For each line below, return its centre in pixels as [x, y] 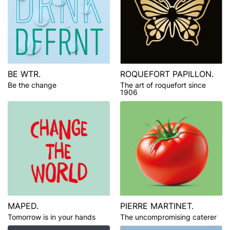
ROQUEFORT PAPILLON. [167, 74]
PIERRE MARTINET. [157, 206]
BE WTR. [24, 74]
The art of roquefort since [163, 85]
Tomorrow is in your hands [52, 217]
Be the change [32, 85]
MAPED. [23, 206]
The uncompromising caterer [168, 217]
